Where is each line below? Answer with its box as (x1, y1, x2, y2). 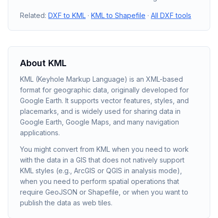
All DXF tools (151, 11, 191, 19)
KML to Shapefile (91, 11, 145, 19)
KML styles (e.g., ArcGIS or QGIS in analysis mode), (20, 166, 182, 175)
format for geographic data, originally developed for (20, 86, 189, 94)
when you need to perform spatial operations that (20, 177, 179, 185)
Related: (20, 11, 48, 19)
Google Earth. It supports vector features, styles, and (20, 96, 189, 105)
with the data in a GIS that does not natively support (20, 156, 184, 164)
